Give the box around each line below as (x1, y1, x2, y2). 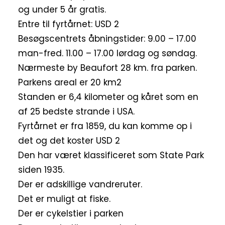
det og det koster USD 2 (18, 135, 120, 147)
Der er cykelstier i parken (18, 207, 124, 220)
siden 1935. (18, 164, 64, 176)
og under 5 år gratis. (18, 4, 106, 16)
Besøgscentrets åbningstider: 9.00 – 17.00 (18, 33, 196, 45)
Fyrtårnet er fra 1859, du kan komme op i (18, 120, 192, 133)
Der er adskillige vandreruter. (18, 178, 142, 191)
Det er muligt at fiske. (18, 193, 110, 205)
